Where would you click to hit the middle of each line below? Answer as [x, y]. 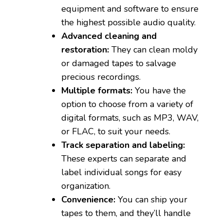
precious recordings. [101, 77]
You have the [159, 91]
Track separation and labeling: [123, 145]
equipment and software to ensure [130, 9]
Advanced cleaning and [109, 36]
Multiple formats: [97, 91]
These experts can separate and [124, 159]
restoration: [85, 50]
